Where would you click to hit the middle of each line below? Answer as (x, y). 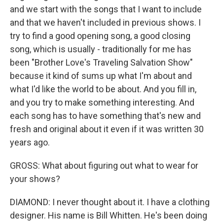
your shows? (35, 179)
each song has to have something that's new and (105, 116)
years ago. (30, 142)
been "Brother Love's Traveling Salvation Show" (101, 62)
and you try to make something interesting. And (102, 102)
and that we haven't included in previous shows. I (105, 22)
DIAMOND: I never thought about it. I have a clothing (110, 202)
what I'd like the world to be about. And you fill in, (103, 89)
